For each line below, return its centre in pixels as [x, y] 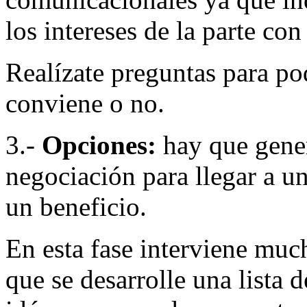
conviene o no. [85, 103]
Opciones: [99, 145]
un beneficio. [76, 207]
